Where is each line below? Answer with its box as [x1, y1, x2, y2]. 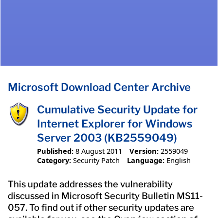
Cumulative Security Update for [37, 103, 198, 116]
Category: [37, 155, 71, 165]
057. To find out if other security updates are [8, 201, 194, 213]
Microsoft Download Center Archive [8, 81, 191, 94]
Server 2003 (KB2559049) [37, 131, 177, 145]
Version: [129, 145, 159, 156]
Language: [127, 155, 164, 165]
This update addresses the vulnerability [8, 178, 173, 190]
